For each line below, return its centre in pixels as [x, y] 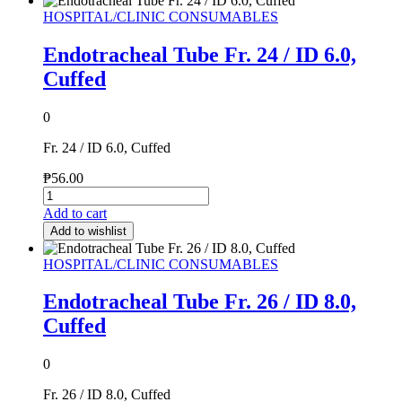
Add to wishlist [88, 231]
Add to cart [75, 213]
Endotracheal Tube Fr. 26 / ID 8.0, [200, 302]
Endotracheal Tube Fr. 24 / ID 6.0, [200, 54]
